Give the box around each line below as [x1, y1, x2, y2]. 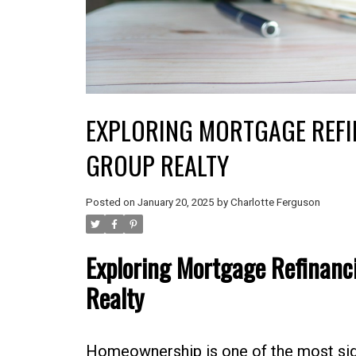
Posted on [85, 196, 137, 209]
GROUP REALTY [85, 146, 229, 184]
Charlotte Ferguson [230, 196, 320, 209]
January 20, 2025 [137, 196, 214, 209]
